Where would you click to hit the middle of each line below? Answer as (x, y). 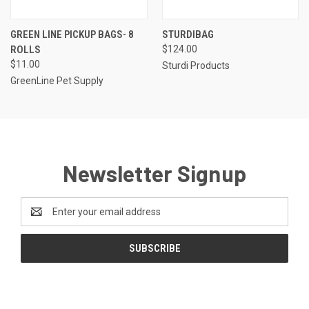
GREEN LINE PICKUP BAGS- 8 (72, 35)
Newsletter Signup (154, 173)
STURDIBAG (188, 35)
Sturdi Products (196, 66)
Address (39, 219)
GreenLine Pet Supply (57, 81)
